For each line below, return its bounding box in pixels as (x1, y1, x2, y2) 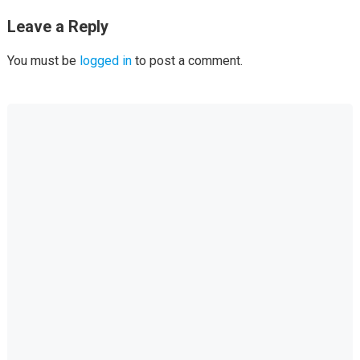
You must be (6, 52, 80, 68)
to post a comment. (131, 52, 243, 68)
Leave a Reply (6, 16, 108, 36)
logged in (79, 52, 132, 68)
